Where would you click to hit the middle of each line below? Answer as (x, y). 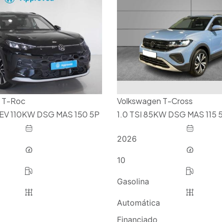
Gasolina (133, 182)
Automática (138, 203)
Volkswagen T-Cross (155, 101)
